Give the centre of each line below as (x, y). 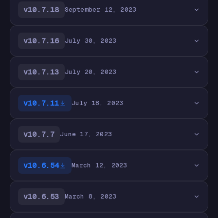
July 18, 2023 (97, 103)
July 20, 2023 (91, 72)
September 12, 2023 (100, 9)
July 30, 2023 (91, 41)
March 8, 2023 (91, 196)
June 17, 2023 (86, 134)
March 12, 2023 (99, 165)
